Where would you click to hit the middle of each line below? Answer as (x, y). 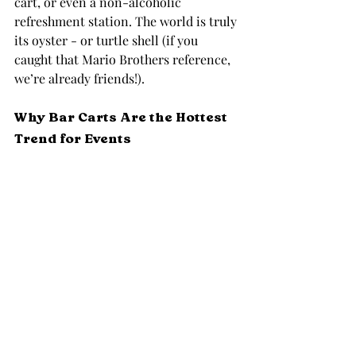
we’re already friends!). (79, 78)
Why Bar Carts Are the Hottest (122, 118)
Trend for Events (73, 139)
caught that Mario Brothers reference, (124, 59)
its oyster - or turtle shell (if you (108, 40)
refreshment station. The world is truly (127, 21)
